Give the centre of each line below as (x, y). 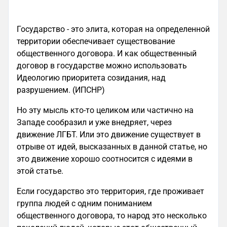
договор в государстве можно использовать (102, 66)
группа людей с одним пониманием (84, 203)
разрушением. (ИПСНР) (61, 90)
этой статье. (42, 171)
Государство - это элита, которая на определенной (113, 29)
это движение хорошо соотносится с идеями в (105, 159)
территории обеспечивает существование (96, 41)
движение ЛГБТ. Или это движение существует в (109, 135)
